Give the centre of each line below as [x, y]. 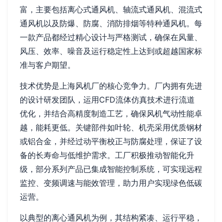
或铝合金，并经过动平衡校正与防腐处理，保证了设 [111, 141]
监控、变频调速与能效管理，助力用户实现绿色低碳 [111, 183]
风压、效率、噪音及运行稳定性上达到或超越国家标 [111, 51]
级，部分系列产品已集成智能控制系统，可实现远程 [111, 169]
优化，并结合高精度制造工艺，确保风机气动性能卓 [111, 114]
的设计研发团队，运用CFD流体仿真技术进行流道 [107, 100]
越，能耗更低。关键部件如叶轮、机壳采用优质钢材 [111, 128]
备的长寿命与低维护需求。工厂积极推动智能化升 [107, 155]
